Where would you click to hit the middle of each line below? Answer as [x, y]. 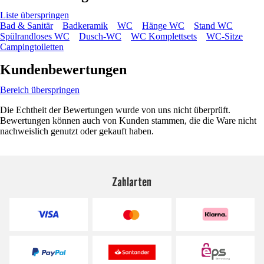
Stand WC [213, 25]
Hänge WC [163, 25]
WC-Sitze [225, 36]
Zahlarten [132, 181]
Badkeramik [85, 25]
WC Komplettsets [164, 36]
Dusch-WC [100, 36]
